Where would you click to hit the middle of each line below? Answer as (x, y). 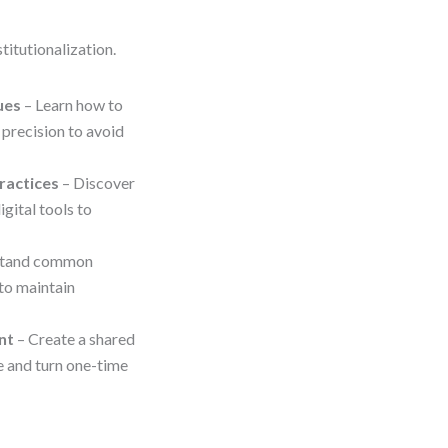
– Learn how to (72, 104)
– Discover (97, 182)
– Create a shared (75, 338)
